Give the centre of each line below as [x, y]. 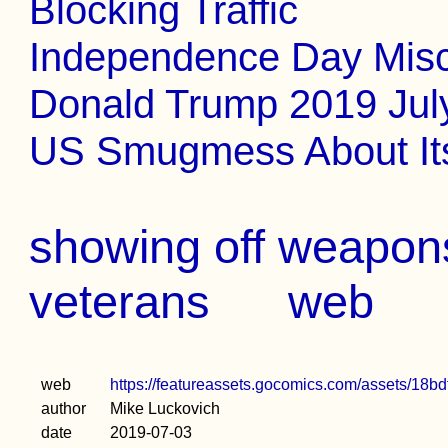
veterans [120, 301]
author [64, 408]
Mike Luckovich [165, 408]
